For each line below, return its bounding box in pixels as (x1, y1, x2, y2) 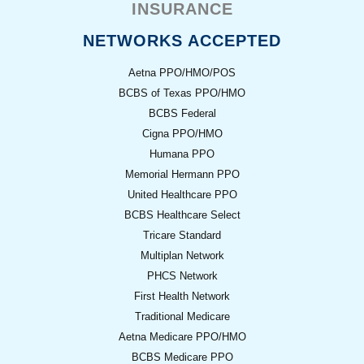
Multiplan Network (140, 249, 224, 262)
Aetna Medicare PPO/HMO (118, 331, 246, 343)
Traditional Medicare (134, 310, 230, 323)
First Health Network (134, 290, 230, 302)
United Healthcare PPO (127, 188, 237, 201)
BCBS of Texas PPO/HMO (119, 87, 245, 99)
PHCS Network (146, 270, 218, 282)
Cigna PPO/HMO (141, 128, 223, 140)
